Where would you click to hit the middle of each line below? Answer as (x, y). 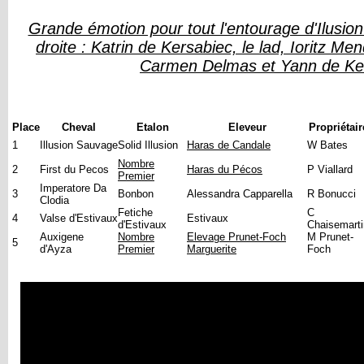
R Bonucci (331, 194)
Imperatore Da (73, 188)
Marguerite (212, 249)
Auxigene (62, 237)
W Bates (327, 145)
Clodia (54, 200)
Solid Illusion (148, 145)
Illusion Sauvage (79, 145)
